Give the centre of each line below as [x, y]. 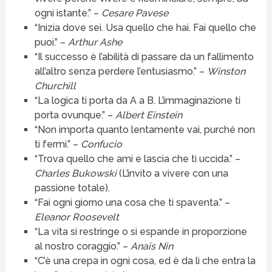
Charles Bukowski [75, 174]
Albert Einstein [148, 115]
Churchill [55, 86]
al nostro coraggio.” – [82, 246]
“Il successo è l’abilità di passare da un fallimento [144, 57]
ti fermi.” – [57, 144]
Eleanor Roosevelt [76, 217]
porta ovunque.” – [75, 115]
